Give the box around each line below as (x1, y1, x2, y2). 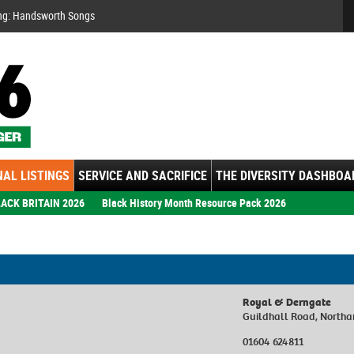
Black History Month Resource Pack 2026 (102, 194, 286, 210)
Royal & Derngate (243, 294, 332, 310)
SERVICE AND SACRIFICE (78, 166, 207, 184)
